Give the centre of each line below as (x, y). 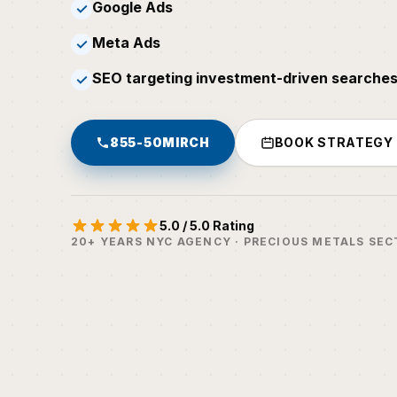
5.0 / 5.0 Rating (207, 225)
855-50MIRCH (160, 142)
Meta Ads (126, 42)
